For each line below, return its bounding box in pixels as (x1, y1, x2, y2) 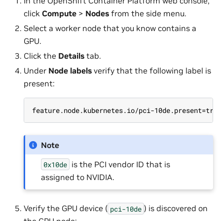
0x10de (43, 159, 68, 169)
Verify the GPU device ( (24, 203, 108, 214)
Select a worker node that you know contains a (24, 23, 196, 34)
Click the (24, 51, 58, 61)
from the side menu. (109, 8, 186, 19)
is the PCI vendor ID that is (70, 159, 171, 169)
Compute (42, 8, 76, 19)
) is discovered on (144, 203, 208, 214)
